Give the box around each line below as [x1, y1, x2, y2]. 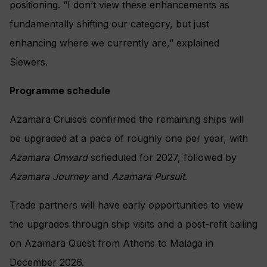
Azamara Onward [10, 151, 88, 164]
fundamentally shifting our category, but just [10, 18, 209, 30]
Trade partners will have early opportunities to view [10, 199, 243, 212]
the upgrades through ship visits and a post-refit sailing [10, 218, 257, 231]
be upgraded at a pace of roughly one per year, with [10, 132, 248, 145]
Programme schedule [10, 85, 110, 97]
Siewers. [10, 56, 48, 69]
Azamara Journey [10, 170, 89, 183]
